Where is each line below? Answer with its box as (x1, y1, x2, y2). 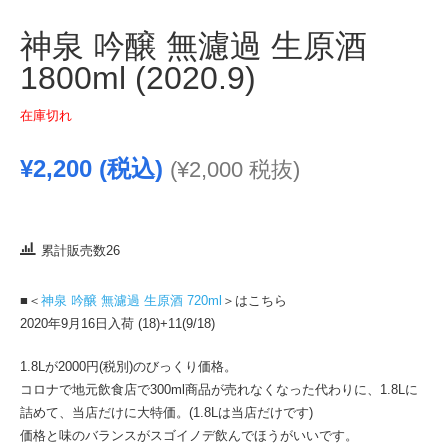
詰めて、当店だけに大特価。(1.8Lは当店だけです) (20, 404, 313, 420)
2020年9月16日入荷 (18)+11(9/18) (20, 316, 215, 331)
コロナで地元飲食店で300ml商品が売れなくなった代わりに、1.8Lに (20, 381, 418, 397)
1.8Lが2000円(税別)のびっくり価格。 (20, 358, 237, 374)
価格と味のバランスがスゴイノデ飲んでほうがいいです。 (20, 427, 358, 443)
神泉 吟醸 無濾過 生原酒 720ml (41, 293, 222, 308)
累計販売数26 (41, 242, 120, 258)
